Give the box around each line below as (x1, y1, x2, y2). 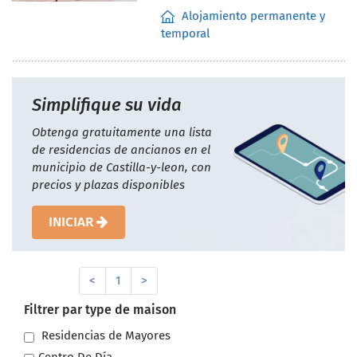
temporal (160, 25, 210, 41)
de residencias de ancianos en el (32, 142, 210, 157)
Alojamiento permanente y (178, 8, 325, 23)
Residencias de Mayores (38, 328, 171, 343)
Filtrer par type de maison (24, 301, 176, 317)
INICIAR (49, 213, 96, 230)
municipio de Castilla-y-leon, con (32, 159, 211, 175)
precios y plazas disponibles (32, 177, 185, 192)
